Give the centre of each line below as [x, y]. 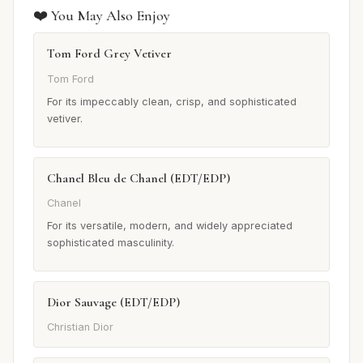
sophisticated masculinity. [111, 242]
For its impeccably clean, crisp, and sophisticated [172, 101]
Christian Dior [80, 327]
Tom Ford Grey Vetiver [109, 54]
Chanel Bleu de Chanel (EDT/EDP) [139, 178]
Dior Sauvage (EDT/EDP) [113, 302]
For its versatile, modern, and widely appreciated [170, 225]
